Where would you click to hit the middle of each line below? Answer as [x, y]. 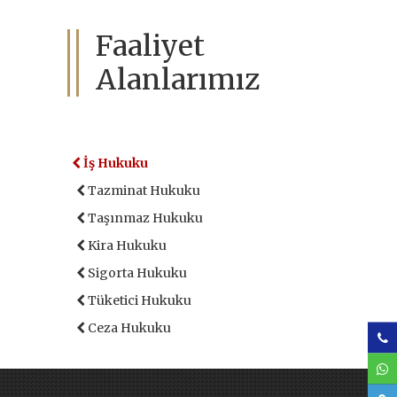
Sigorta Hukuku [136, 273]
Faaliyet [150, 46]
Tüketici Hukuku [138, 300]
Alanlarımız [178, 80]
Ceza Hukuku [128, 328]
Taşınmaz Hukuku [144, 218]
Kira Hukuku [126, 245]
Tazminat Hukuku [143, 191]
